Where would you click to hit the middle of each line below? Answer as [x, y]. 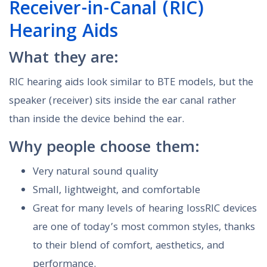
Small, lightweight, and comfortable [117, 191]
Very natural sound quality [95, 173]
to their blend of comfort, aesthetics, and [129, 247]
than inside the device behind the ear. [97, 120]
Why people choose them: [104, 149]
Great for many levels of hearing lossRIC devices [145, 210]
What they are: [64, 60]
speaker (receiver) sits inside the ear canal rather [122, 102]
